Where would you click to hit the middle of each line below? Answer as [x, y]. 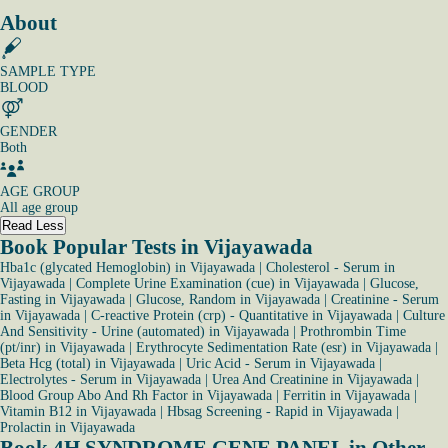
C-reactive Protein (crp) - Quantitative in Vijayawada [241, 315]
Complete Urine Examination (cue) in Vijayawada [217, 283]
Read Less [33, 225]
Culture [424, 315]
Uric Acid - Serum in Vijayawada [280, 363]
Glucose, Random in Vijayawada [228, 299]
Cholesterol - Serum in [330, 267]
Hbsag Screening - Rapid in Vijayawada [279, 411]
